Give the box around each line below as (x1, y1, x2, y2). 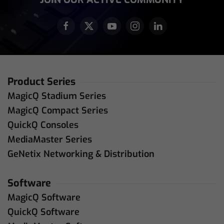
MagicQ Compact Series (7, 104, 108, 117)
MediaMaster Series (7, 133, 92, 146)
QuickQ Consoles (7, 119, 78, 131)
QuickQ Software (7, 206, 79, 218)
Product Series (7, 75, 75, 89)
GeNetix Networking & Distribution (7, 148, 154, 160)
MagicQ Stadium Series (7, 90, 106, 102)
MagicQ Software (7, 191, 80, 204)
